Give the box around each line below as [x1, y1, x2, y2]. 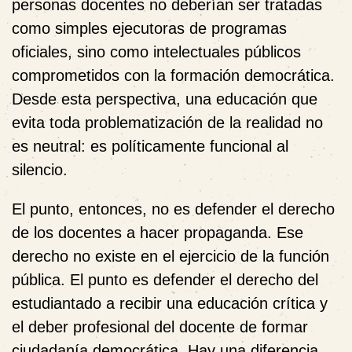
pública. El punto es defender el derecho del [12, 270, 318, 288]
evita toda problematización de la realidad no [12, 113, 323, 131]
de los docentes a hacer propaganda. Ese [12, 223, 303, 241]
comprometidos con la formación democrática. [12, 66, 335, 84]
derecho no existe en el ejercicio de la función [12, 247, 329, 265]
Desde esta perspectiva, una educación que [12, 90, 317, 108]
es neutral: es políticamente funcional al [12, 137, 288, 155]
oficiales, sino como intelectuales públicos [12, 42, 301, 60]
